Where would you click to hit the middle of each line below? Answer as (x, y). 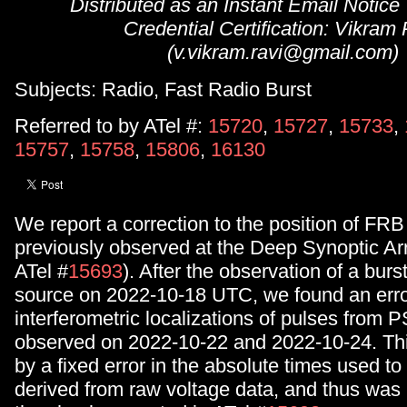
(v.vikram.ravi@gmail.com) (283, 53)
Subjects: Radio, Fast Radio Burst (163, 89)
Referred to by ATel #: (111, 126)
